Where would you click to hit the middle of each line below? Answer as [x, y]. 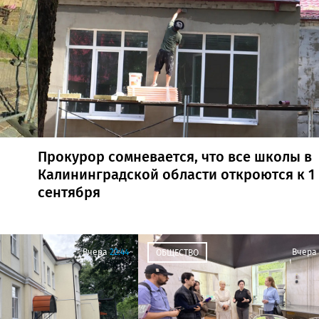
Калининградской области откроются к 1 [176, 174]
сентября [69, 192]
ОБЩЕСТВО [177, 253]
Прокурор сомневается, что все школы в [175, 156]
